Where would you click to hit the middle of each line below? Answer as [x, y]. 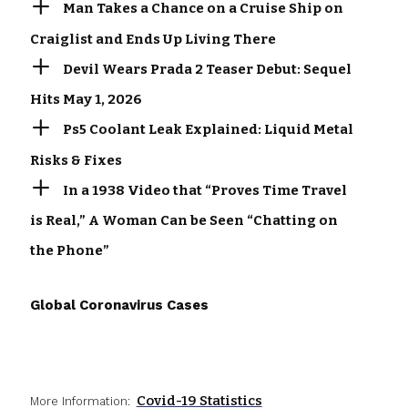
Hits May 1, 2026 [86, 100]
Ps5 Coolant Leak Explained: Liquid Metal [208, 130]
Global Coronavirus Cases [119, 306]
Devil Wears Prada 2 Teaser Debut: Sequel [207, 69]
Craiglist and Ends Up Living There [153, 39]
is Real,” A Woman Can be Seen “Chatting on [184, 221]
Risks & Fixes [76, 160]
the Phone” [69, 251]
